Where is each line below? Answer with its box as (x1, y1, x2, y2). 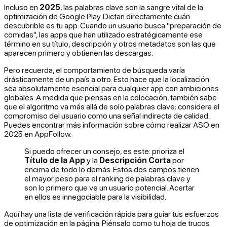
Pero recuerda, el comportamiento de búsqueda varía (4, 65, 185, 75)
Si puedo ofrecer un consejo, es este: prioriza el (24, 146, 184, 156)
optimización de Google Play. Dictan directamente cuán (4, 12, 190, 21)
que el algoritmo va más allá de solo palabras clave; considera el (4, 102, 219, 111)
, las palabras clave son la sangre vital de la (60, 3, 203, 12)
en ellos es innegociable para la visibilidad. (24, 192, 166, 202)
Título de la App (24, 156, 85, 165)
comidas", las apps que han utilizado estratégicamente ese (4, 30, 203, 40)
